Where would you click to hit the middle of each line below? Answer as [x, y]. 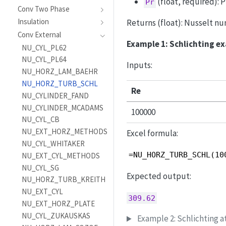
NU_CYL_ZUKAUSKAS [56, 215]
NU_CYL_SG [40, 167]
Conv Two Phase [44, 9]
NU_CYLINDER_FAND [55, 95]
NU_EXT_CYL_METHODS [61, 155]
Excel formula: [152, 133]
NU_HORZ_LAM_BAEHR [60, 72]
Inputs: [139, 65]
